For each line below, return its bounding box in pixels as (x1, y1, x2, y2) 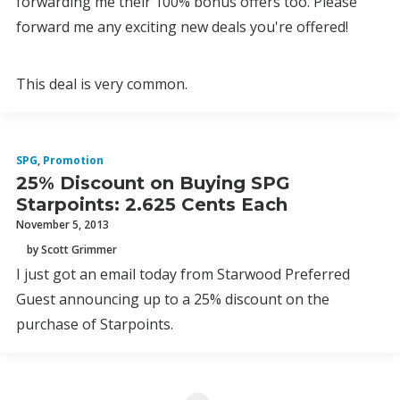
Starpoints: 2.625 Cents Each (16, 194, 287, 215)
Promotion (43, 153, 104, 168)
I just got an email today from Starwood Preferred (16, 264, 350, 284)
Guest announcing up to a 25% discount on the (16, 289, 329, 309)
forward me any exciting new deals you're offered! (16, 17, 348, 37)
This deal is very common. (16, 74, 187, 94)
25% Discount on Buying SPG (16, 172, 290, 194)
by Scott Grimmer (27, 241, 117, 257)
